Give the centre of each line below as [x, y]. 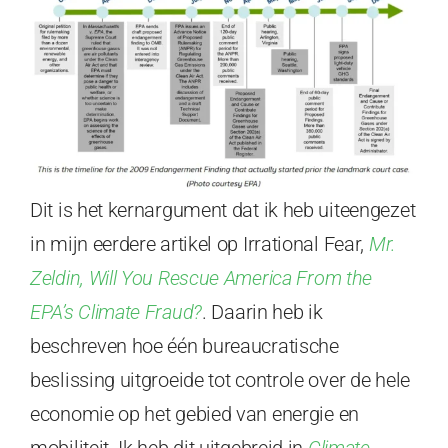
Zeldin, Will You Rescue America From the [201, 278]
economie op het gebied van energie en [194, 414]
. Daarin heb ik [262, 312]
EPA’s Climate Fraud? [116, 312]
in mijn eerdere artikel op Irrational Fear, [199, 244]
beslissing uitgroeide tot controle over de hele [220, 380]
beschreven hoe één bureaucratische [184, 346]
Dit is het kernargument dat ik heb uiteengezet [223, 210]
